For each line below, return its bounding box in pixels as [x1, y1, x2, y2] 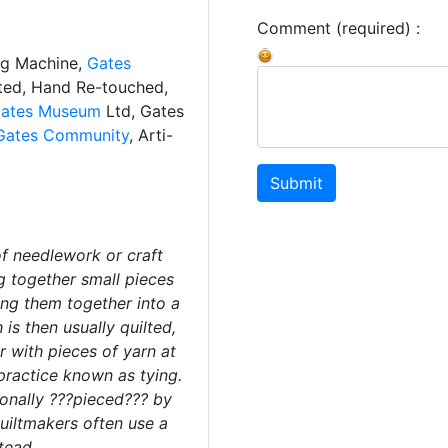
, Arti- [128, 125, 173, 145]
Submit [270, 173, 323, 193]
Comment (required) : [257, 18, 420, 38]
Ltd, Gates [105, 101, 184, 121]
